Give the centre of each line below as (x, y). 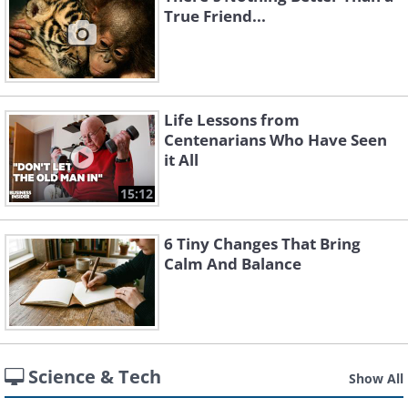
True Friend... (215, 16)
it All (181, 160)
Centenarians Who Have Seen (275, 140)
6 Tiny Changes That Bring (262, 244)
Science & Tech (95, 377)
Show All (376, 378)
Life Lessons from (232, 120)
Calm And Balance (233, 264)
